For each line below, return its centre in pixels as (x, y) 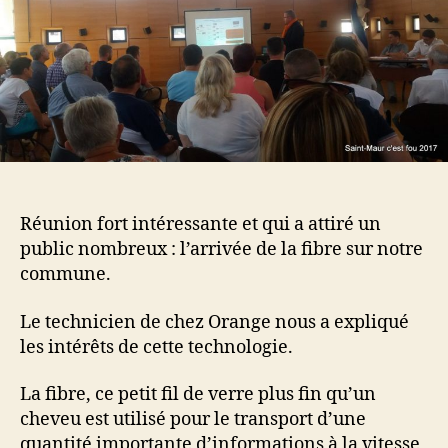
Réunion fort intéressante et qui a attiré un (200, 225)
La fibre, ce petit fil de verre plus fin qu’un (198, 395)
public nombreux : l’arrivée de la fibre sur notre (221, 250)
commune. (65, 275)
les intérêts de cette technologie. (156, 347)
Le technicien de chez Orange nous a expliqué (214, 322)
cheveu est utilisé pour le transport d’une (193, 420)
